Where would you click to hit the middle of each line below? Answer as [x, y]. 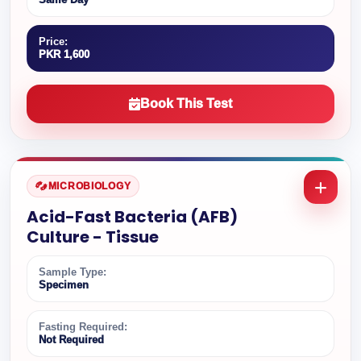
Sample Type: [73, 272]
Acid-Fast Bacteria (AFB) [132, 217]
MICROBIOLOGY [89, 186]
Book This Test [186, 104]
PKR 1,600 [64, 54]
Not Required [71, 340]
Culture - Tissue [93, 237]
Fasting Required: [83, 327]
